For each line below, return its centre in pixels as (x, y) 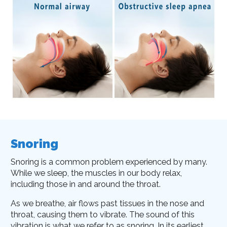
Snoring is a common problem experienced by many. (109, 162)
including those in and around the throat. (86, 184)
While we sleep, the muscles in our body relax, (97, 173)
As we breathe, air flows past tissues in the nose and (108, 204)
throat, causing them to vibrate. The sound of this (103, 215)
